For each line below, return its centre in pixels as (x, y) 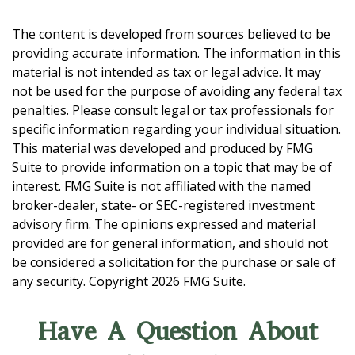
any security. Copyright (82, 281)
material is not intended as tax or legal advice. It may (166, 72)
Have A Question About (177, 332)
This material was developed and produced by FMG (162, 148)
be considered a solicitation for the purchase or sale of (174, 262)
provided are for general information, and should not (170, 243)
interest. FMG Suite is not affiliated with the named (161, 186)
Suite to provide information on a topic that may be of (172, 167)
